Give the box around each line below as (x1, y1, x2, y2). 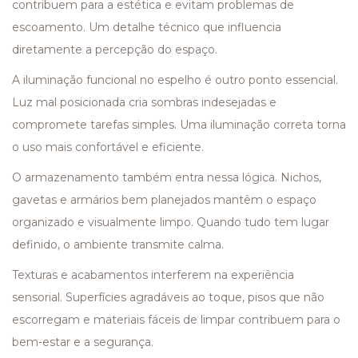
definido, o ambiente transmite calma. (12, 237, 224, 252)
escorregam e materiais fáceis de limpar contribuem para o (12, 312, 340, 327)
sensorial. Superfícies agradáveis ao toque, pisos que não (12, 289, 324, 304)
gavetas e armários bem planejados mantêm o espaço (12, 192, 316, 207)
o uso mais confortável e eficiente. (12, 139, 204, 154)
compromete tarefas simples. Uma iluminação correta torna (12, 117, 346, 132)
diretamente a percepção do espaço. (12, 42, 217, 57)
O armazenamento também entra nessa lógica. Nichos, (12, 169, 321, 185)
